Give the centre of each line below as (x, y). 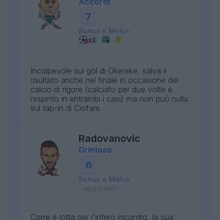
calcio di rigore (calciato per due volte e (101, 89)
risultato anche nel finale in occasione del (104, 80)
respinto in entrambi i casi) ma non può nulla (109, 99)
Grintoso (95, 150)
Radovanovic (110, 138)
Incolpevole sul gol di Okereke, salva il (98, 71)
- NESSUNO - (99, 189)
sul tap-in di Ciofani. (66, 108)
